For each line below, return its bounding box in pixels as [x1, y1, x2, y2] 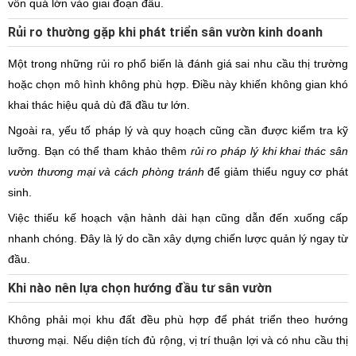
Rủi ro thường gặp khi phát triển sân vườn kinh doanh [8, 25, 323, 40]
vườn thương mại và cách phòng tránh [8, 165, 204, 178]
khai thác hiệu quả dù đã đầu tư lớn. [8, 99, 190, 111]
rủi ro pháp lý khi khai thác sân [190, 145, 348, 157]
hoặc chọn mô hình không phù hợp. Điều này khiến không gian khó [8, 78, 348, 91]
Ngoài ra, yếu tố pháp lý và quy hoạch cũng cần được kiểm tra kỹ [8, 124, 348, 137]
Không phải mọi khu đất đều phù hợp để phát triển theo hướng [8, 313, 348, 326]
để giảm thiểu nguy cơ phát [203, 165, 348, 178]
